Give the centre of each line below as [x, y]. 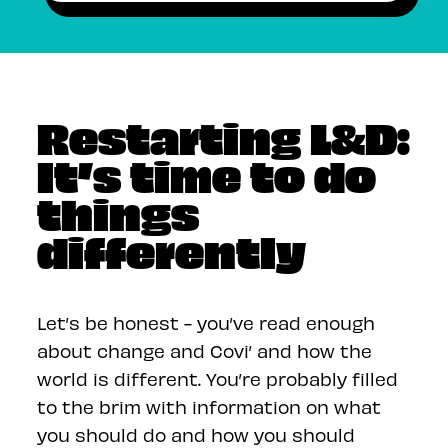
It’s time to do [207, 174]
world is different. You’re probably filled [218, 378]
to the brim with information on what [209, 406]
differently [172, 250]
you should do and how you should [196, 434]
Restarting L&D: [224, 136]
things [118, 212]
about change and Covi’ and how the [205, 350]
